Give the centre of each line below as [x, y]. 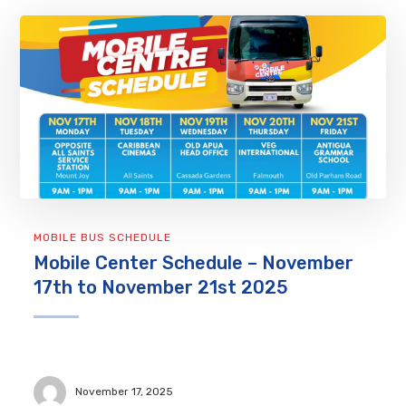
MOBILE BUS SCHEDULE [103, 237]
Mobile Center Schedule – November [194, 262]
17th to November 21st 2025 [161, 287]
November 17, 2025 [125, 392]
